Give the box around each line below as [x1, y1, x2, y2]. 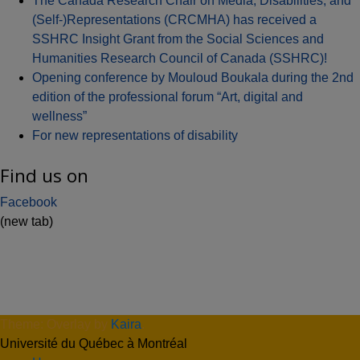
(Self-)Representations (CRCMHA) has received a [32, 13, 317, 27]
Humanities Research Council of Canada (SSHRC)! [32, 51, 327, 65]
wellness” [32, 109, 87, 123]
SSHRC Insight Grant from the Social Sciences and [32, 32, 324, 46]
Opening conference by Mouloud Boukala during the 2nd [32, 71, 354, 84]
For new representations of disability [32, 129, 238, 142]
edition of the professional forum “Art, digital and [32, 90, 303, 104]
